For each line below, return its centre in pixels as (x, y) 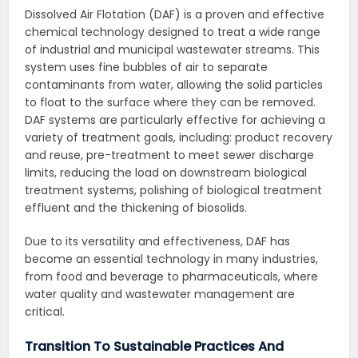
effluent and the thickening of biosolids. (136, 208)
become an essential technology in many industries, (172, 259)
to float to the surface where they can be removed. (171, 103)
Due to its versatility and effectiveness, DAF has (158, 242)
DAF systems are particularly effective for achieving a (175, 120)
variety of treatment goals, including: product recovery (179, 138)
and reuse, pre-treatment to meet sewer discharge (170, 155)
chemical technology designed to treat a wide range (173, 32)
